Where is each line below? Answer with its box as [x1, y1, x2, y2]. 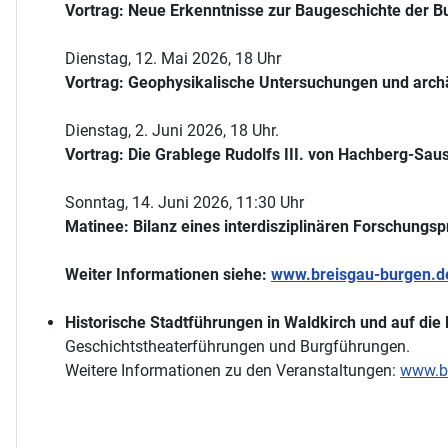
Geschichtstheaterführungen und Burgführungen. [65, 336, 410, 356]
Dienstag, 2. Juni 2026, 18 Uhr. [65, 120, 279, 140]
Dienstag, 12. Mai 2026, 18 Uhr [65, 48, 281, 68]
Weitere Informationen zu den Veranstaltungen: [65, 360, 400, 380]
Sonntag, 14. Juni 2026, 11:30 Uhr [65, 192, 304, 212]
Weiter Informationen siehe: [65, 264, 271, 284]
